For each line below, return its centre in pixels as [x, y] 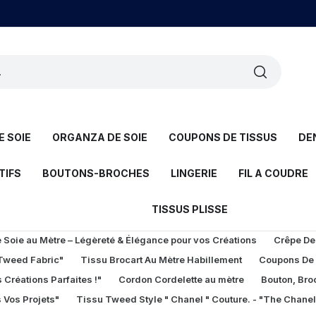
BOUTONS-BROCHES [96, 173]
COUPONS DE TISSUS [223, 137]
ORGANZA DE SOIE [100, 137]
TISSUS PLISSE [190, 209]
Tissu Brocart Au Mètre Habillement [161, 260]
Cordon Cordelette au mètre [181, 279]
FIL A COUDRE [273, 173]
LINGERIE [194, 173]
